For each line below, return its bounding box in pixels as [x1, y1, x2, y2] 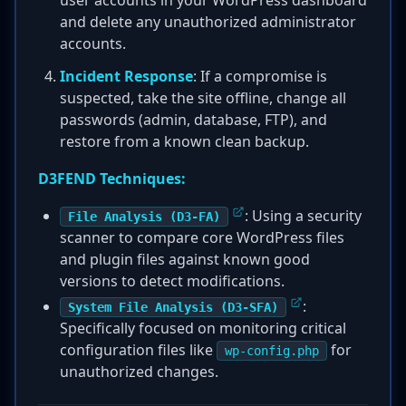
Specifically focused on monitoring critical [60, 318, 346, 338]
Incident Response [60, 66, 193, 86]
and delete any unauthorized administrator [60, 12, 356, 32]
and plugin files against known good [60, 249, 310, 269]
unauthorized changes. [60, 362, 218, 382]
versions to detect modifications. [60, 271, 285, 291]
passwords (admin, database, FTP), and [60, 110, 327, 130]
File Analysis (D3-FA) [68, 209, 220, 224]
